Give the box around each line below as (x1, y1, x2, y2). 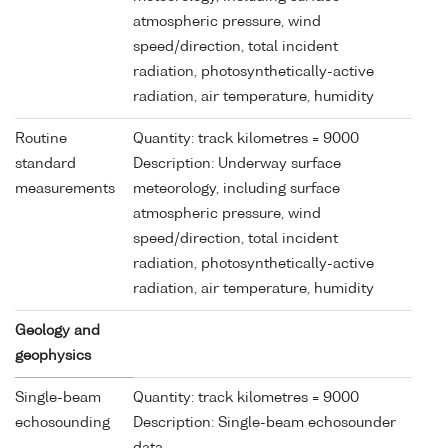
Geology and (15, 323, 100, 338)
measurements (15, 181, 115, 196)
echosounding (15, 415, 110, 430)
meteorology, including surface (133, 181, 340, 196)
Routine (15, 131, 67, 146)
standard (15, 156, 76, 171)
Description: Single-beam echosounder (133, 415, 396, 430)
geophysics (15, 348, 91, 363)
